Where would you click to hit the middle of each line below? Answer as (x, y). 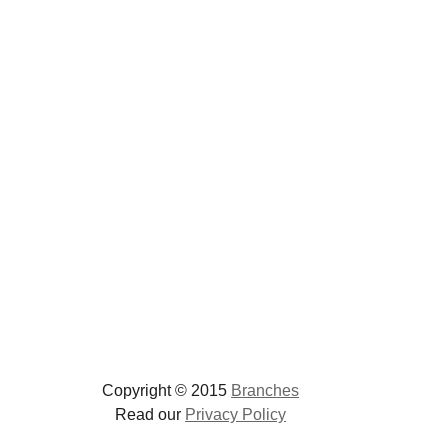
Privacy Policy (236, 415)
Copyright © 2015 (167, 391)
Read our (150, 415)
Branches (265, 391)
